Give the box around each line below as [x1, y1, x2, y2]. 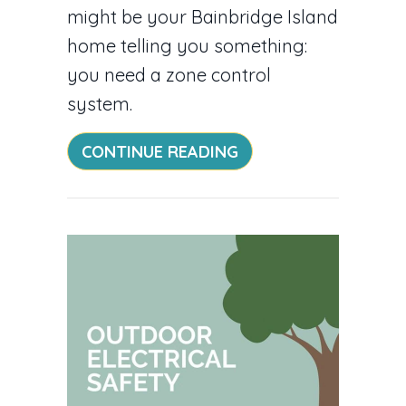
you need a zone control [67, 63, 271, 86]
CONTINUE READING [82, 140, 238, 162]
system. [67, 92, 132, 115]
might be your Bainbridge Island [67, 5, 338, 28]
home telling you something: [67, 34, 307, 57]
